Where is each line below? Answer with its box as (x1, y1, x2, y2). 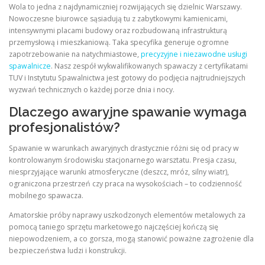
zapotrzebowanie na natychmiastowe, (9, 49, 141, 60)
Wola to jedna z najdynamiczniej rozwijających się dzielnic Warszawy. (9, 2, 242, 12)
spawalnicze (9, 61, 51, 72)
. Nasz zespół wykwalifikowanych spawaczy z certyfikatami (51, 61, 248, 72)
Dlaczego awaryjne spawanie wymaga (9, 104, 247, 119)
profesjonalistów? (9, 119, 120, 135)
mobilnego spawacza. (9, 190, 83, 201)
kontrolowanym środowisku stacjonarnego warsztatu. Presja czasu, (9, 154, 237, 165)
